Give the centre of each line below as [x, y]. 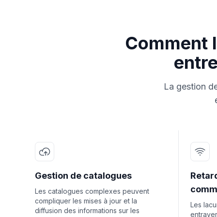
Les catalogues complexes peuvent [92, 191]
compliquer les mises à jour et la [86, 201]
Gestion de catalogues [83, 176]
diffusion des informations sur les [87, 210]
